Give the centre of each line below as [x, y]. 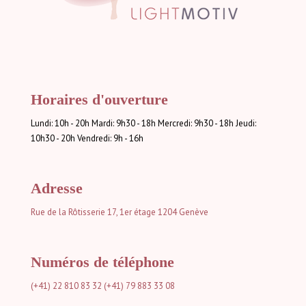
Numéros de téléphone [102, 262]
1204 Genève [183, 212]
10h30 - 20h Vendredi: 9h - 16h [87, 138]
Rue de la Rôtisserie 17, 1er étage [93, 212]
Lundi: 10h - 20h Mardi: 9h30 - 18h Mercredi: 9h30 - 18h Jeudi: [143, 123]
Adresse [57, 188]
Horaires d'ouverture [99, 99]
